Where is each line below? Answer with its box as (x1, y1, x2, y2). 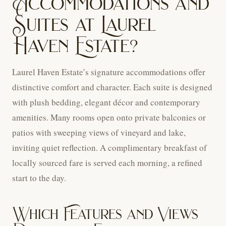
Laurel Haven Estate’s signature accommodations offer (12, 66, 205, 78)
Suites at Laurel (12, 11, 156, 38)
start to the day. (12, 172, 66, 184)
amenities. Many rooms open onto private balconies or (12, 111, 206, 124)
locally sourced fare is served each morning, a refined (12, 157, 202, 169)
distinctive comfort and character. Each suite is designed (12, 81, 212, 93)
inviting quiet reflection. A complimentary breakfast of (12, 142, 207, 154)
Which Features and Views (12, 204, 199, 224)
